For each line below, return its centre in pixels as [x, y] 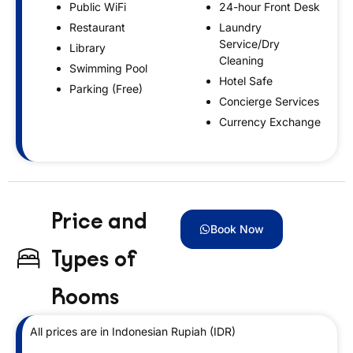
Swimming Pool [108, 68]
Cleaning [242, 60]
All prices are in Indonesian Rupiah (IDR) [133, 331]
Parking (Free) [106, 88]
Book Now [237, 229]
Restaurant [97, 27]
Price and [99, 220]
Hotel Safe [246, 80]
